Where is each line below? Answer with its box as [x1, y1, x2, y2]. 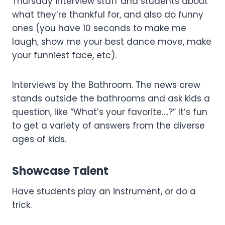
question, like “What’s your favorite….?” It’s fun [12, 105, 207, 118]
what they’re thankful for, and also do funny [12, 8, 203, 21]
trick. [12, 198, 32, 211]
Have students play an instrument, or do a [12, 185, 196, 197]
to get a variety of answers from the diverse [12, 119, 205, 132]
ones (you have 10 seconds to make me [12, 22, 186, 34]
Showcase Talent [12, 163, 108, 179]
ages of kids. [12, 133, 66, 145]
